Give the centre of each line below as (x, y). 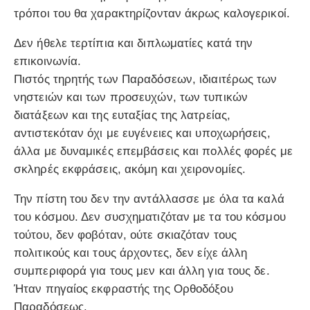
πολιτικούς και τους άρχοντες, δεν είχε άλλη (131, 253)
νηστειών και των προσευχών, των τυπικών (131, 97)
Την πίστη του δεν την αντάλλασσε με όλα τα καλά (149, 199)
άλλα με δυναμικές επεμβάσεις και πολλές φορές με (153, 151)
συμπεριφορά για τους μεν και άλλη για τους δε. (142, 271)
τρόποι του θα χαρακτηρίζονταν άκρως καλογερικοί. (152, 13)
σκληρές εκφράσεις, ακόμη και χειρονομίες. (130, 169)
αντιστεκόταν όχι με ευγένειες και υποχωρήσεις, (142, 133)
